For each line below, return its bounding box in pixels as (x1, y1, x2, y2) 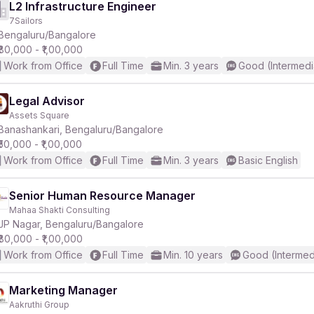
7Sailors (9, 15, 43, 26)
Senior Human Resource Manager (9, 189, 196, 203)
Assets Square (9, 110, 69, 121)
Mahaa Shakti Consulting (9, 205, 110, 215)
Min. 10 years (163, 249, 223, 261)
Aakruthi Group (9, 299, 69, 310)
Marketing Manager (9, 283, 118, 297)
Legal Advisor (9, 94, 85, 108)
